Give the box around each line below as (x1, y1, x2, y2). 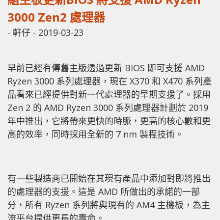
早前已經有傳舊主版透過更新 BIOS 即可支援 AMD (7, 61, 205, 74)
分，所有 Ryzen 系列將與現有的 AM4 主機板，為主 (7, 198, 210, 211)
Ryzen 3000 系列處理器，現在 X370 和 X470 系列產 (7, 75, 212, 87)
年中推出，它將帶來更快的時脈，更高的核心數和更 (7, 114, 211, 127)
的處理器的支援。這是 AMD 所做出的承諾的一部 (7, 185, 200, 197)
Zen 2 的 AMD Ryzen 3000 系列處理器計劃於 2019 (7, 101, 208, 113)
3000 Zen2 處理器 (7, 8, 105, 25)
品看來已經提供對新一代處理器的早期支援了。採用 (7, 88, 211, 100)
